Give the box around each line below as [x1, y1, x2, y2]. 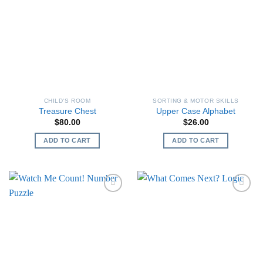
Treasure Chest [38, 107, 96, 116]
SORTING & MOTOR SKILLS [153, 97, 239, 104]
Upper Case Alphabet [156, 107, 235, 116]
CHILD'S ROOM [43, 97, 91, 104]
